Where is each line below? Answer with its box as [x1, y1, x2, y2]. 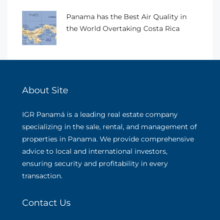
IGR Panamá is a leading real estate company [22, 110, 178, 119]
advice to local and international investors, [22, 147, 167, 156]
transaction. [22, 171, 62, 180]
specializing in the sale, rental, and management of [22, 122, 197, 131]
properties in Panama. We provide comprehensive [22, 135, 194, 143]
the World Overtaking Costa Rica [66, 24, 180, 33]
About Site [22, 85, 68, 96]
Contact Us [22, 197, 71, 208]
